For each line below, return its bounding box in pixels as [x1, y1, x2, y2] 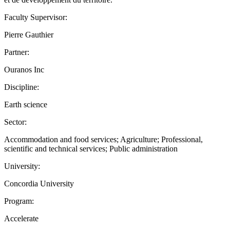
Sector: [4, 117, 27, 126]
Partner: [4, 47, 29, 56]
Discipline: [4, 82, 39, 91]
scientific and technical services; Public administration [4, 144, 178, 153]
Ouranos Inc [4, 65, 44, 74]
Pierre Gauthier [4, 30, 53, 39]
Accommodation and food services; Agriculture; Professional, [4, 135, 203, 144]
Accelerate [4, 214, 39, 223]
